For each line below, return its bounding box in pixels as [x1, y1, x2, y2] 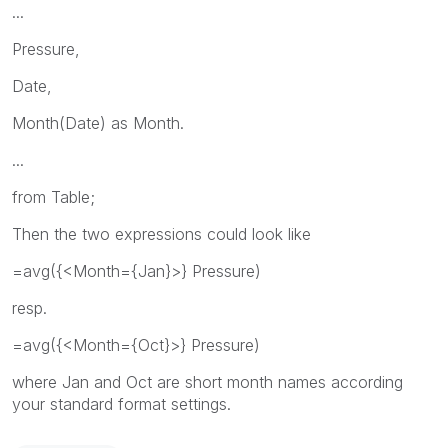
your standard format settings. [12, 393, 231, 414]
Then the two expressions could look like [12, 223, 311, 244]
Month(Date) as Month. [12, 112, 184, 133]
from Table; [12, 186, 95, 207]
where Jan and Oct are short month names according [12, 371, 403, 392]
